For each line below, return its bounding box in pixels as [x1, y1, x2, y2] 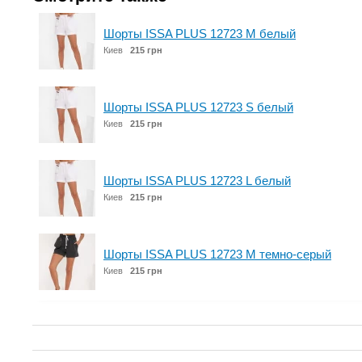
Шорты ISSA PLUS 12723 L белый [103, 174, 291, 187]
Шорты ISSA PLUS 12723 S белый [103, 100, 293, 114]
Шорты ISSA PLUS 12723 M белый [103, 27, 296, 40]
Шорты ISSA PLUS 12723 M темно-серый [103, 247, 331, 261]
